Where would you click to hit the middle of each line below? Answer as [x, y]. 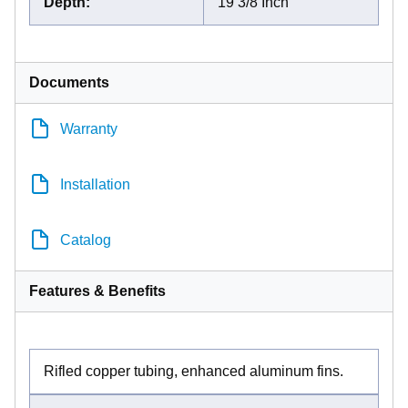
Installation [95, 184]
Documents [69, 82]
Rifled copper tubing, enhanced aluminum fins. [194, 371]
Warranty [89, 128]
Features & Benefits [97, 291]
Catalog [86, 240]
